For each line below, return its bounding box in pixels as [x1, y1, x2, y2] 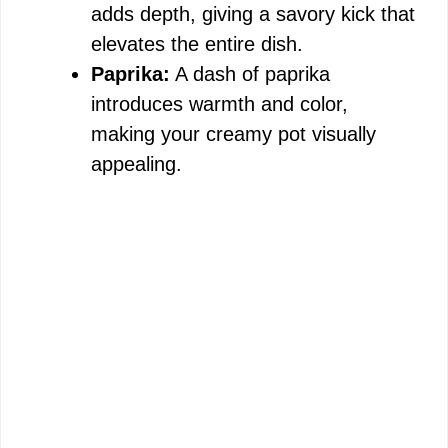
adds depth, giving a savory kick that [91, 3, 415, 25]
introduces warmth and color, [91, 93, 348, 115]
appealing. [91, 153, 182, 175]
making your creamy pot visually [91, 123, 376, 145]
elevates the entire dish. [91, 33, 303, 55]
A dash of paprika [170, 63, 330, 85]
